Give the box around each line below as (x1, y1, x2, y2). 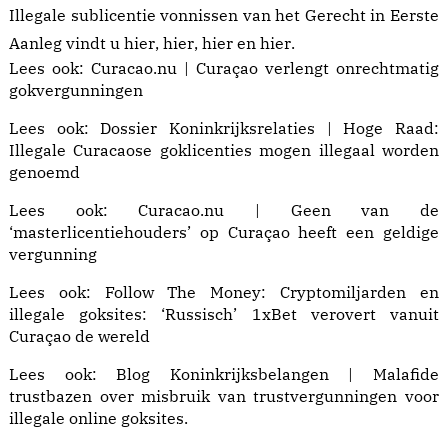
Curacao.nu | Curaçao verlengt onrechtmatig (91, 58, 439, 78)
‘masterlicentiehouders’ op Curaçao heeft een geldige (9, 222, 439, 242)
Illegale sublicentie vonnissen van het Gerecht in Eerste (9, 5, 439, 25)
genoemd (9, 162, 80, 182)
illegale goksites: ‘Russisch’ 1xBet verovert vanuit (9, 304, 439, 324)
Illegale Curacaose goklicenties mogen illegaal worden (9, 140, 439, 160)
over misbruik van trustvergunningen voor (92, 386, 439, 406)
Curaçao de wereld (9, 326, 150, 346)
